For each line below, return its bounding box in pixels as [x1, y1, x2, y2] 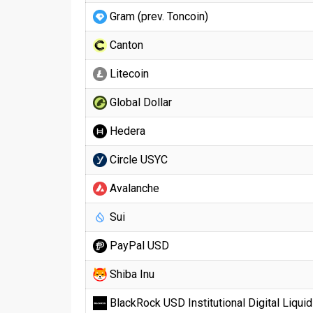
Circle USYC [107, 153, 168, 166]
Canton [107, 38, 143, 52]
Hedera [107, 124, 145, 138]
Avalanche [107, 182, 159, 195]
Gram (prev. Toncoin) [107, 10, 208, 23]
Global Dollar [107, 96, 172, 109]
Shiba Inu [107, 268, 154, 282]
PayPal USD [107, 239, 169, 252]
